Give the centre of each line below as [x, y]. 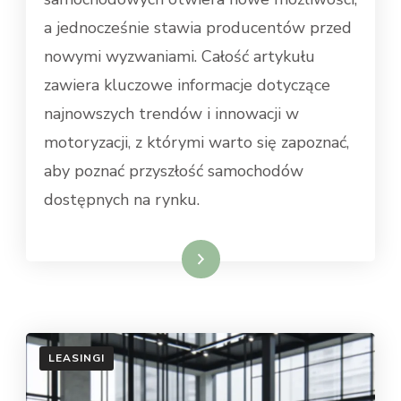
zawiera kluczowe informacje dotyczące [187, 85]
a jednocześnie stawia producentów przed [198, 27]
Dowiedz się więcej [142, 258]
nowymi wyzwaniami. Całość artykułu [179, 56]
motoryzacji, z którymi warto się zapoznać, [196, 142]
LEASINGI [77, 358]
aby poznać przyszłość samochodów [174, 171]
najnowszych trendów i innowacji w [171, 113]
